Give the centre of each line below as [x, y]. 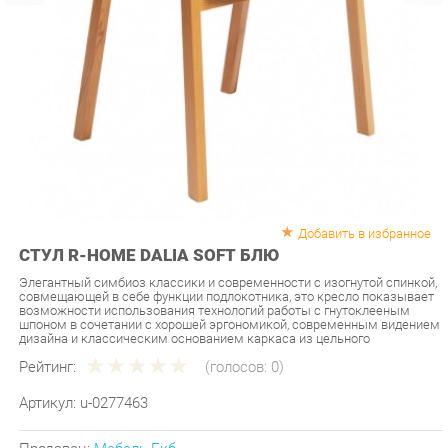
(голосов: [228, 334]
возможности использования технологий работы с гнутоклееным [205, 280]
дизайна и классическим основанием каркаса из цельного [186, 307]
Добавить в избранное [349, 206]
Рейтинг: [45, 334]
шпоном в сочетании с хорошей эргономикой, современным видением [220, 293]
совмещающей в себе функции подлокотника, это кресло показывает [217, 266]
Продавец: [53, 413]
